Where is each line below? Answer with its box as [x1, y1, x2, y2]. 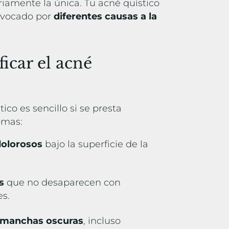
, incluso [83, 215, 121, 227]
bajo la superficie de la [42, 139, 149, 150]
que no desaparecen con [4, 177, 121, 189]
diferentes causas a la [54, 11, 157, 22]
